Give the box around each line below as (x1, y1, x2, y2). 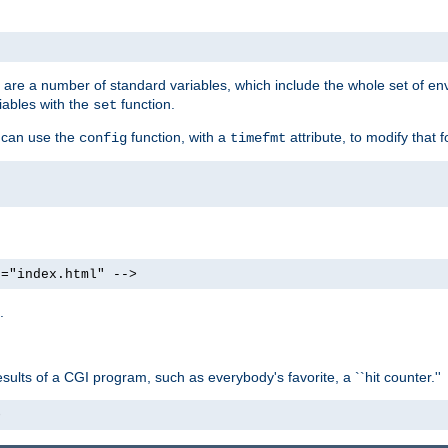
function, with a (127, 128, 230, 145)
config (79, 129, 127, 146)
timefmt (230, 129, 286, 146)
